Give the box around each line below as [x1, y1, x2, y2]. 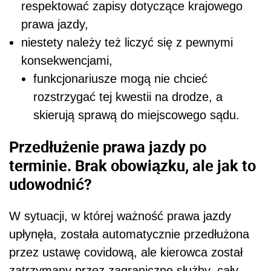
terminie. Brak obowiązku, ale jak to [9, 154, 256, 175]
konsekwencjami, [21, 54, 113, 68]
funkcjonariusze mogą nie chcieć [33, 72, 207, 86]
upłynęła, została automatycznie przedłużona [9, 227, 249, 241]
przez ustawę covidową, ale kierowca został [9, 245, 243, 259]
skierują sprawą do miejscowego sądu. [33, 108, 240, 122]
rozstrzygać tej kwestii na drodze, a [33, 90, 223, 104]
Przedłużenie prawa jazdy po [9, 135, 206, 157]
